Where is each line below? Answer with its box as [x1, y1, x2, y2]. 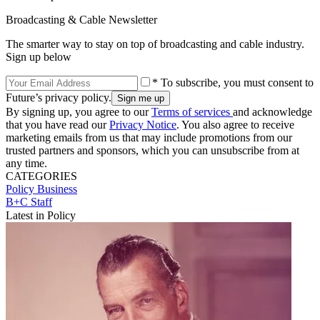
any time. [6, 156, 47, 169]
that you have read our [6, 118, 109, 131]
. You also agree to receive [176, 118, 294, 131]
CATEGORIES [6, 169, 77, 182]
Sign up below [6, 50, 71, 63]
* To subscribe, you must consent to [152, 76, 314, 89]
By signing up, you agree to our [6, 105, 151, 118]
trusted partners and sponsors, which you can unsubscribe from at [6, 144, 299, 156]
